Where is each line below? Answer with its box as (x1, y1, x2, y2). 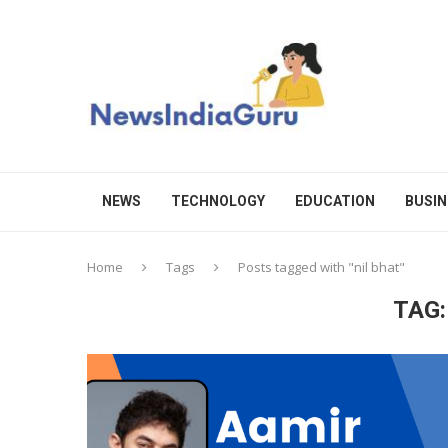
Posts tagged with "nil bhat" (238, 258, 405, 276)
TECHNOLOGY (171, 193, 265, 209)
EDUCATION (295, 193, 375, 209)
